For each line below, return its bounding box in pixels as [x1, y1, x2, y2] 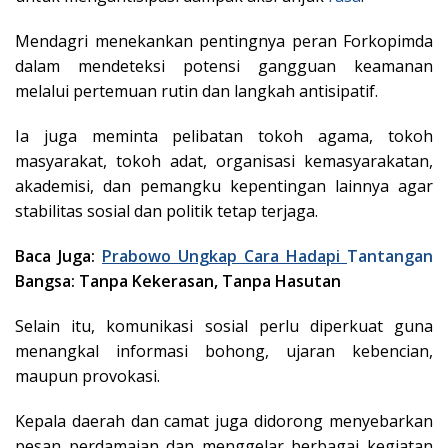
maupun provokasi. [15, 364, 160, 387]
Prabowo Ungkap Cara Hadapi [102, 244, 347, 267]
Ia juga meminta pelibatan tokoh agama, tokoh [15, 124, 433, 147]
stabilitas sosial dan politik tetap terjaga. [15, 199, 318, 222]
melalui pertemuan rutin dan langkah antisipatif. [15, 79, 378, 102]
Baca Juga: [15, 244, 102, 267]
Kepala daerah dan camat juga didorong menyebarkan [15, 409, 433, 432]
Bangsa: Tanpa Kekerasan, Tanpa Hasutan [15, 269, 341, 292]
